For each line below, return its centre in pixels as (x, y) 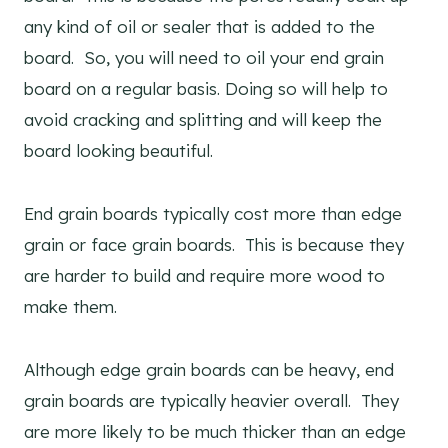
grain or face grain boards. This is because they (214, 244)
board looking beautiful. (118, 150)
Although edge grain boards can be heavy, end (209, 369)
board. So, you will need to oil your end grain (204, 57)
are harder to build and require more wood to (204, 275)
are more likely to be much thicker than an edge (215, 431)
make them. (73, 306)
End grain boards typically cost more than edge (213, 213)
